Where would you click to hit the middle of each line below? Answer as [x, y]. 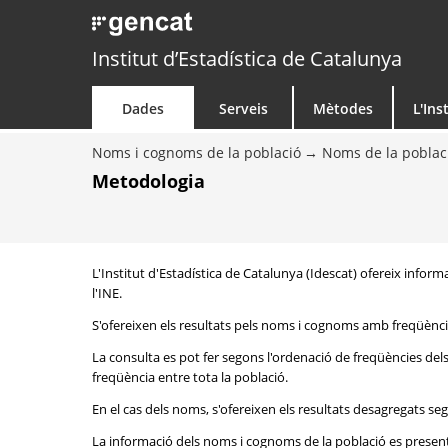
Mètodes [343, 108]
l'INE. [107, 293]
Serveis [243, 108]
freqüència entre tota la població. [190, 377]
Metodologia [148, 181]
